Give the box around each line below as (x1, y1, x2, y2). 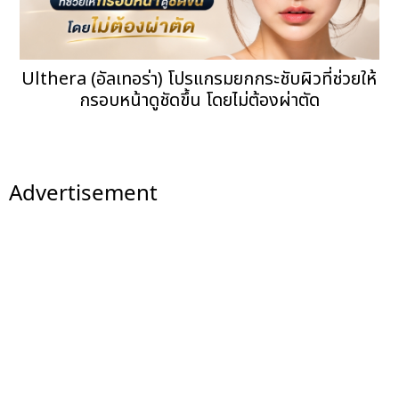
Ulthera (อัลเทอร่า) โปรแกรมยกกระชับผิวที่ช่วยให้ (21, 66, 378, 94)
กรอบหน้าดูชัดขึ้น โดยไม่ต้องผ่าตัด (78, 87, 320, 115)
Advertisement (9, 177, 158, 208)
